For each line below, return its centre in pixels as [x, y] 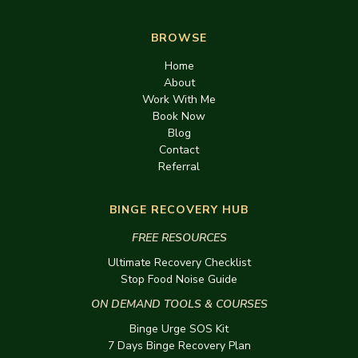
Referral [179, 166]
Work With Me [179, 99]
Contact [179, 149]
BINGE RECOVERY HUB [179, 209]
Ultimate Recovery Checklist [179, 262]
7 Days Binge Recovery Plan [179, 345]
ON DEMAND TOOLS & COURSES [179, 304]
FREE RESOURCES [179, 237]
